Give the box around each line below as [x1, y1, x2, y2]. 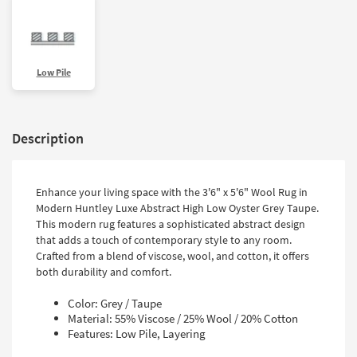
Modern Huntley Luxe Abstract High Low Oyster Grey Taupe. [36, 201, 319, 216]
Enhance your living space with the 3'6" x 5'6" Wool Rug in [36, 185, 308, 200]
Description [12, 129, 84, 148]
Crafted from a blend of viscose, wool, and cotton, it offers [36, 249, 309, 264]
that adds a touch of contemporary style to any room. [36, 233, 292, 248]
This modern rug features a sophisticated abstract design [36, 217, 305, 232]
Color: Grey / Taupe [68, 296, 162, 312]
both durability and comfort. [36, 265, 171, 280]
